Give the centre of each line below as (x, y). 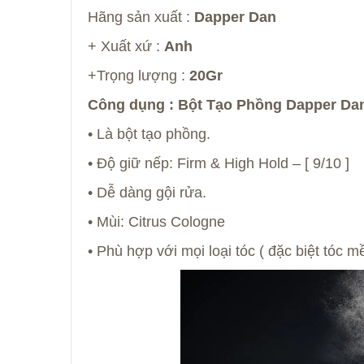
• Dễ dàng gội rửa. (147, 193)
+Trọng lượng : (139, 76)
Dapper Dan (235, 17)
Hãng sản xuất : (141, 17)
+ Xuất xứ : (126, 47)
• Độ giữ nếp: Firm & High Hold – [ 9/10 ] (219, 164)
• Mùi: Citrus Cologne (156, 222)
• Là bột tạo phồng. (149, 134)
